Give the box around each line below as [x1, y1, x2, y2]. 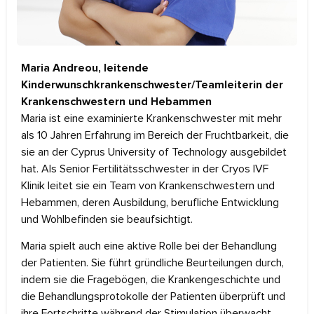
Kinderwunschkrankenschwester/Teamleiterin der [21, 78, 283, 90]
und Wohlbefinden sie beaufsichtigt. [21, 212, 193, 226]
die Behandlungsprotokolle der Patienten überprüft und [21, 289, 285, 304]
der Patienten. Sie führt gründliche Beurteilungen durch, [21, 256, 284, 271]
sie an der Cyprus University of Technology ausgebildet [21, 144, 287, 159]
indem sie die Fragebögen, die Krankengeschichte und [21, 273, 280, 287]
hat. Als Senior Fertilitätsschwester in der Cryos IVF [21, 161, 268, 176]
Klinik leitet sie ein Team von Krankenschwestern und [21, 178, 275, 193]
